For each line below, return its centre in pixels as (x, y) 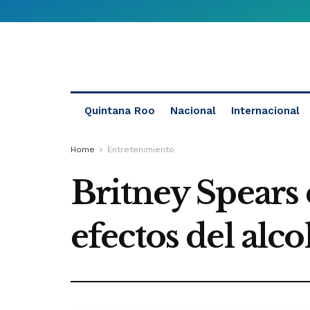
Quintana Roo (120, 111)
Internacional (265, 111)
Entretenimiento (141, 149)
